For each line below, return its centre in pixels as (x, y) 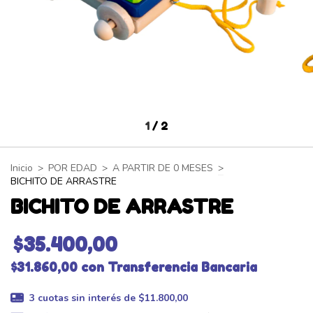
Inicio (22, 168)
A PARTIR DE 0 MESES (163, 168)
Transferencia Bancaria (182, 267)
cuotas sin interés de (88, 298)
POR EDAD (73, 168)
